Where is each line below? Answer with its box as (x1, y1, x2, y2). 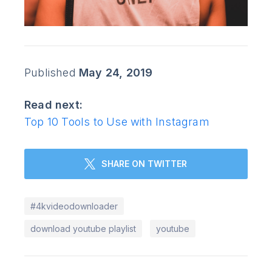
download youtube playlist (30, 223, 136, 234)
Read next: (24, 98, 89, 111)
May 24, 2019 (79, 66, 153, 80)
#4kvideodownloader (30, 200, 118, 211)
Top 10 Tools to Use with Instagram (24, 115, 209, 128)
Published (24, 66, 79, 80)
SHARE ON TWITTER (101, 158, 188, 169)
